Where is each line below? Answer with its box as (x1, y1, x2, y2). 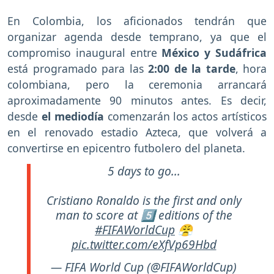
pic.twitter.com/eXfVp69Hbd (71, 236, 217, 253)
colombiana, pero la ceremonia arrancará (7, 77, 267, 92)
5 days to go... (107, 163, 180, 180)
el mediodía (41, 109, 108, 124)
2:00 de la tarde (143, 61, 235, 76)
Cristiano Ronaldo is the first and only (46, 192, 242, 209)
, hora (235, 61, 267, 76)
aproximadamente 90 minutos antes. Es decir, (7, 93, 267, 108)
